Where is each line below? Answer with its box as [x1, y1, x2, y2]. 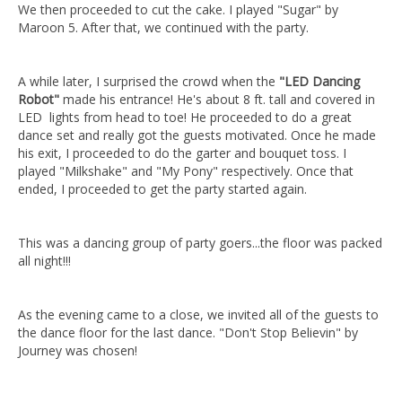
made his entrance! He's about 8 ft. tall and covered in [59, 91, 375, 108]
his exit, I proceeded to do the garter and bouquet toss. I [18, 144, 346, 162]
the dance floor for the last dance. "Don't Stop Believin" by [18, 324, 358, 341]
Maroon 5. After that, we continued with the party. [18, 19, 312, 36]
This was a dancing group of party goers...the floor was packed [18, 234, 382, 251]
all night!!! [18, 252, 71, 269]
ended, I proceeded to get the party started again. [18, 180, 307, 197]
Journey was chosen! [18, 342, 137, 359]
